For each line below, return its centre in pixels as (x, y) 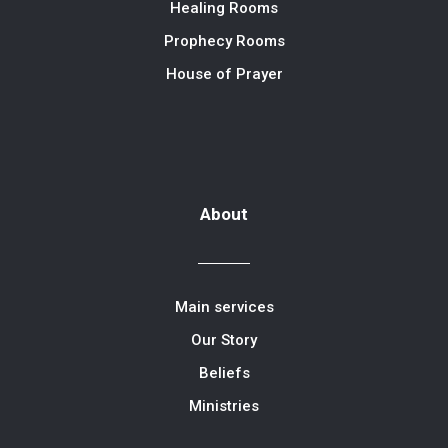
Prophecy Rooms (224, 40)
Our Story (224, 339)
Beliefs (224, 372)
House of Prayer (224, 73)
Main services (224, 306)
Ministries (224, 405)
